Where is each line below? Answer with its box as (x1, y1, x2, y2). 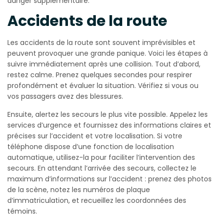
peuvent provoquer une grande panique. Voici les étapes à (7, 48, 208, 59)
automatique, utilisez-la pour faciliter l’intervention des (7, 153, 195, 163)
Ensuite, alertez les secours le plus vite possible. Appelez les (7, 109, 208, 120)
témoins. (7, 206, 37, 217)
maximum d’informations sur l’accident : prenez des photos (7, 174, 212, 184)
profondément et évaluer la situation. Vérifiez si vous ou (7, 81, 198, 91)
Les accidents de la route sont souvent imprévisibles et (7, 38, 196, 48)
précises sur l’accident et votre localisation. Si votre (7, 131, 182, 141)
